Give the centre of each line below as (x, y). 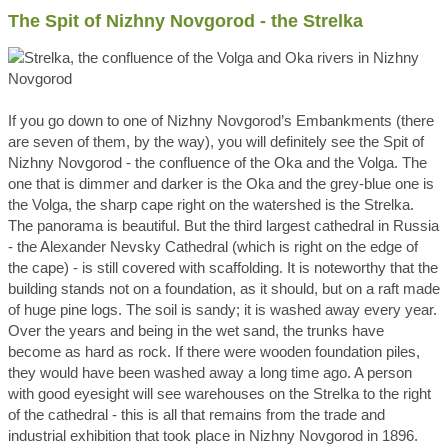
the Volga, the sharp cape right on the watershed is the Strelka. (211, 204)
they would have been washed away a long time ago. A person (210, 372)
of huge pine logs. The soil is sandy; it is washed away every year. (222, 309)
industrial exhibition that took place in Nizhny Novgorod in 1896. (213, 435)
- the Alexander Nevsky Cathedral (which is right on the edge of (213, 246)
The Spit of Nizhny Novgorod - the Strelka (185, 21)
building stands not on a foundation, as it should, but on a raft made (224, 288)
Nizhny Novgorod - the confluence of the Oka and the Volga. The (217, 162)
